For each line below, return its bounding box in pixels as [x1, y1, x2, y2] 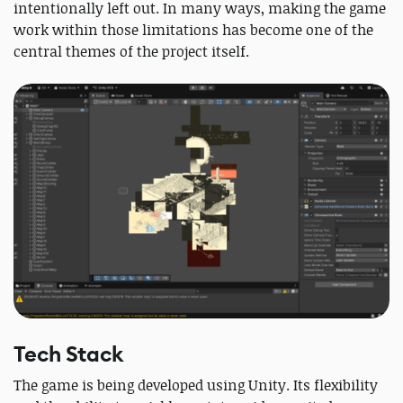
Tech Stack [13, 339, 123, 369]
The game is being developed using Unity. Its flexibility [13, 374, 378, 395]
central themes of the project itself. [13, 40, 249, 61]
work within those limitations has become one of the [13, 19, 373, 40]
